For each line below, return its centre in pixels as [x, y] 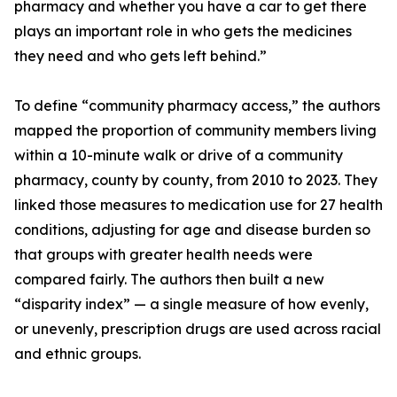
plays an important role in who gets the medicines [183, 31]
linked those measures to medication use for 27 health [198, 205]
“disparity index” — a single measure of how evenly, [191, 304]
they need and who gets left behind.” [140, 56]
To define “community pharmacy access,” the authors [197, 106]
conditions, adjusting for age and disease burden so [192, 230]
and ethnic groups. [78, 354]
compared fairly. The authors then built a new [169, 280]
